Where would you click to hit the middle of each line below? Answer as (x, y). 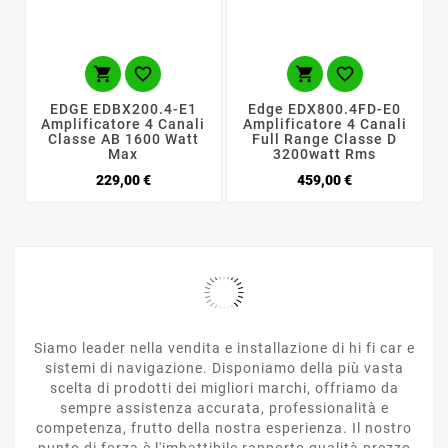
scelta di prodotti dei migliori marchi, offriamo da (224, 387)
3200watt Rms (325, 154)
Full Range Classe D (325, 139)
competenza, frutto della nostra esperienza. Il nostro (224, 427)
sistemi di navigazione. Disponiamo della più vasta (224, 367)
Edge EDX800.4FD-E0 (325, 109)
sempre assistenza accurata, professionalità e (224, 407)
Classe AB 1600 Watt (123, 139)
